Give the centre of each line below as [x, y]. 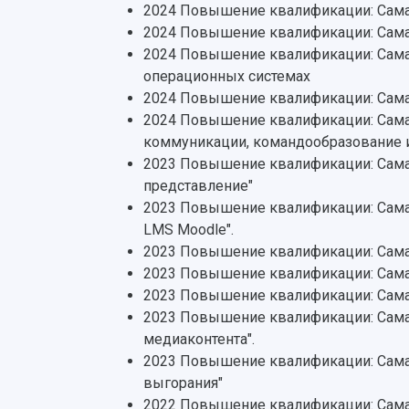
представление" [198, 186]
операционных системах [227, 76]
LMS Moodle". [189, 230]
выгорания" [183, 383]
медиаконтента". [199, 339]
